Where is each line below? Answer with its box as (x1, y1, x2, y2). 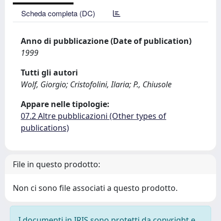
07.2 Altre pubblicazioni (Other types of (21, 110, 166, 121)
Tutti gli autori (21, 67, 78, 78)
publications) (21, 122, 69, 133)
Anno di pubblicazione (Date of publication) (21, 36, 191, 46)
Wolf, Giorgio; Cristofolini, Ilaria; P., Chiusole (21, 79, 172, 90)
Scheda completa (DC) (21, 8, 95, 18)
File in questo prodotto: (13, 159, 100, 170)
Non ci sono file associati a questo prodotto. (13, 183, 178, 193)
